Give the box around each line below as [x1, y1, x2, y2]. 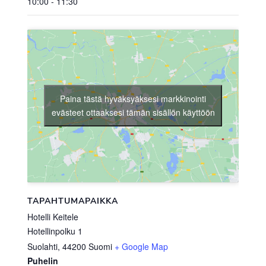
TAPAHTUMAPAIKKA [27, 195, 118, 207]
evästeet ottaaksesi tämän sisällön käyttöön [51, 106, 215, 119]
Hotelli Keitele [27, 210, 78, 223]
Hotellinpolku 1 [27, 224, 83, 237]
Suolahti [27, 240, 58, 252]
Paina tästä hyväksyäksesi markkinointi [60, 93, 206, 105]
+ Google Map [114, 240, 168, 252]
